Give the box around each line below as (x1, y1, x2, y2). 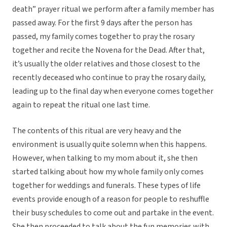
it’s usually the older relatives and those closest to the (12, 58, 200, 70)
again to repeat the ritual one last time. (12, 99, 152, 111)
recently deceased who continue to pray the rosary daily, (12, 72, 206, 84)
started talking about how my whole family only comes (12, 166, 204, 178)
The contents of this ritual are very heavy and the (12, 125, 181, 137)
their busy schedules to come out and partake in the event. (12, 207, 214, 219)
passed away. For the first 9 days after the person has (12, 17, 193, 29)
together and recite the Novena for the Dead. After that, (12, 45, 205, 56)
